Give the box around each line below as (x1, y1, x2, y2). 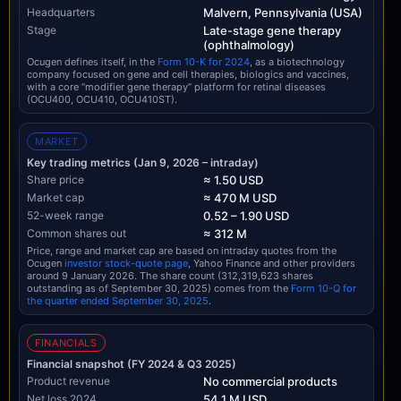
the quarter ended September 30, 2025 (27, 294, 209, 307)
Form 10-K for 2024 (158, 55, 250, 68)
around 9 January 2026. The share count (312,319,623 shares (27, 269, 313, 282)
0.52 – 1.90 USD (202, 209, 289, 223)
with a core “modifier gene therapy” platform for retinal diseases (27, 81, 326, 93)
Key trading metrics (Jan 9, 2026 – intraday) (27, 156, 259, 169)
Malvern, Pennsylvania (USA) (202, 5, 363, 20)
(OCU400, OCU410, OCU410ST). (27, 93, 177, 106)
